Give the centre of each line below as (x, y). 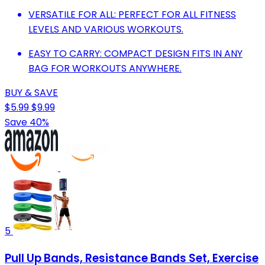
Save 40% (27, 122)
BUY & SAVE (31, 93)
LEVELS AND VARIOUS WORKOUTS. (106, 30)
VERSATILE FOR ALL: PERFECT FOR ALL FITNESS (132, 15)
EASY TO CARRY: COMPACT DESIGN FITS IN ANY (135, 54)
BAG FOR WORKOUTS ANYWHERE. (105, 69)
